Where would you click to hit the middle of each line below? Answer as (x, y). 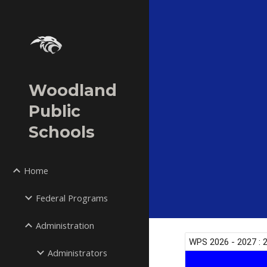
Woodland (73, 90)
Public (55, 111)
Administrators (77, 253)
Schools (62, 132)
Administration (65, 225)
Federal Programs (72, 198)
